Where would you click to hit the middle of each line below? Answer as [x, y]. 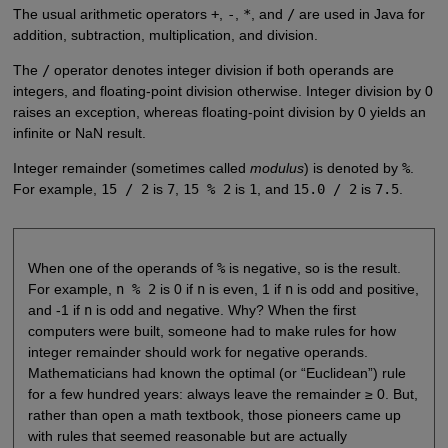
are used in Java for [359, 14]
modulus [276, 168]
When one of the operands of [122, 267]
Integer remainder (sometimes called [131, 168]
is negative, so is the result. [312, 267]
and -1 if [55, 309]
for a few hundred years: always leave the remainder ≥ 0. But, [222, 393]
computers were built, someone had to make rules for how [211, 330]
